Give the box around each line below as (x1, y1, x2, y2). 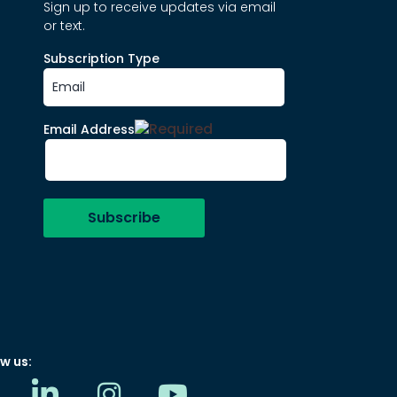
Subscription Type (43, 49, 160, 67)
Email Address (43, 120, 135, 138)
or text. (43, 16, 85, 35)
